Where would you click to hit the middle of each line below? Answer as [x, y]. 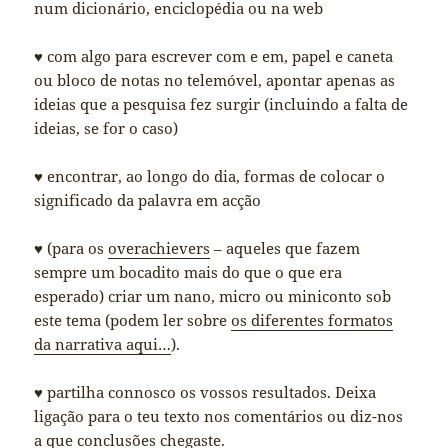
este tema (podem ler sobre [133, 320]
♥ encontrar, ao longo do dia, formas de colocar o [210, 176]
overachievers [159, 248]
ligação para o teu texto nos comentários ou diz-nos [219, 416]
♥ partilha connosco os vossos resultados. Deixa [205, 392]
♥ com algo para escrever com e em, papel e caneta [214, 56]
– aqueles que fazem [285, 248]
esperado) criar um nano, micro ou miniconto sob [213, 296]
